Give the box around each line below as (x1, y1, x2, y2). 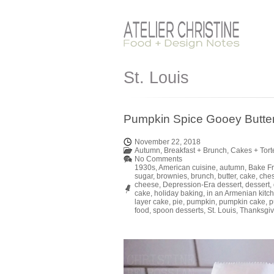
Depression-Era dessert (163, 180, 242, 189)
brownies (157, 172, 187, 180)
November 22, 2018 (135, 138, 201, 146)
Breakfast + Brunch (164, 146, 227, 155)
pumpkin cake (219, 198, 265, 206)
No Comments (135, 155, 182, 163)
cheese (135, 180, 159, 189)
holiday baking (154, 189, 203, 198)
